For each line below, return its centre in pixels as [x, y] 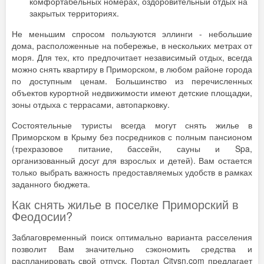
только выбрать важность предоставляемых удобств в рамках [132, 172]
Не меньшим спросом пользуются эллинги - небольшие [132, 34]
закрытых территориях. [74, 13]
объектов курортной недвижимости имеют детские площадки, [132, 93]
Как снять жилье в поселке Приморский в [125, 204]
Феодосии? [42, 216]
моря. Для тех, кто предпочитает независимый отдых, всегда [132, 57]
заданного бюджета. [51, 184]
